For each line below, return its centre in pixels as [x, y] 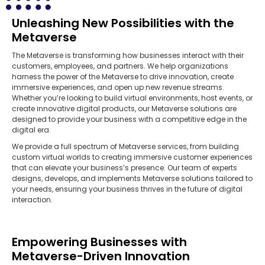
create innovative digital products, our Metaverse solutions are [124, 109]
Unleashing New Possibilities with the [123, 23]
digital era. [31, 130]
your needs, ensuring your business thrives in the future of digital [127, 189]
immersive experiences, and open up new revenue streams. [118, 88]
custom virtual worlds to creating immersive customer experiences [132, 157]
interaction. [32, 200]
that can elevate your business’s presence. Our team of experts [125, 168]
